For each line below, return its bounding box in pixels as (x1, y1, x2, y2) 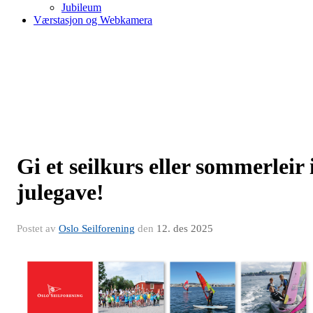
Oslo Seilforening (59, 223, 135, 234)
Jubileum (61, 1, 101, 13)
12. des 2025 (156, 223, 213, 234)
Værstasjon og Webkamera (34, 14, 152, 26)
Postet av (17, 223, 59, 234)
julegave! (17, 180, 104, 205)
